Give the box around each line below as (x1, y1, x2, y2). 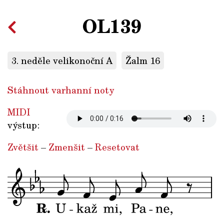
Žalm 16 (125, 54, 160, 67)
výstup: (7, 118, 39, 132)
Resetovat (95, 140, 139, 154)
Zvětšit (7, 140, 38, 154)
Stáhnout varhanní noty (7, 83, 114, 97)
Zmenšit (48, 140, 85, 154)
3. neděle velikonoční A (11, 54, 112, 67)
